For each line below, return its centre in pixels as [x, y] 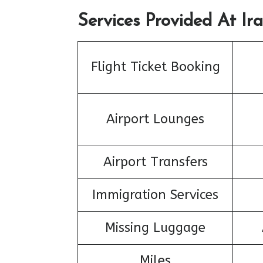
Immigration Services [155, 195]
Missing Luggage [155, 227]
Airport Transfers [155, 162]
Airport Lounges [155, 119]
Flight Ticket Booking [155, 67]
